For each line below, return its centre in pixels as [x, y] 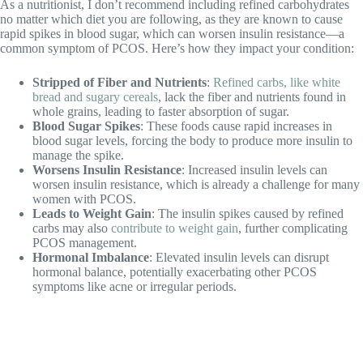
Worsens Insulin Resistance [107, 170]
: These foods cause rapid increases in [236, 126]
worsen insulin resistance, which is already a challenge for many [196, 185]
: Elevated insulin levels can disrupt [239, 258]
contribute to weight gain [175, 228]
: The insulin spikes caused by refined [248, 214]
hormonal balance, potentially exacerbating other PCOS [175, 272]
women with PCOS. [84, 199]
